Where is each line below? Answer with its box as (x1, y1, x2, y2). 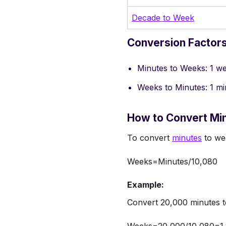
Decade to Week (132, 12, 194, 23)
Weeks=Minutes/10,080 (127, 156, 217, 166)
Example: (127, 179, 164, 190)
